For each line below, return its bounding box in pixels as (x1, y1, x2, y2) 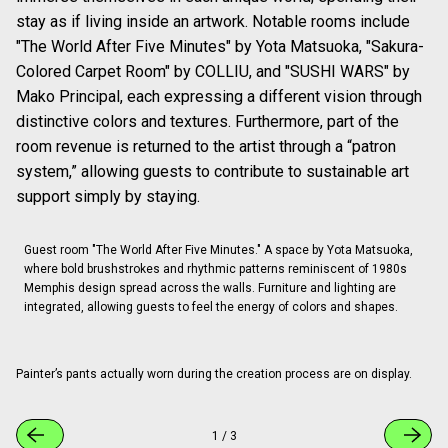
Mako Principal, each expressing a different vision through (16, 87, 422, 107)
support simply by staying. (16, 187, 200, 207)
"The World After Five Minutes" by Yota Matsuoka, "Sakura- (16, 37, 424, 57)
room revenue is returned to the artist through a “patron (16, 137, 396, 157)
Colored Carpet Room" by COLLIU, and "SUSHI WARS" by (16, 62, 410, 82)
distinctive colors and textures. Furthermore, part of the (16, 112, 399, 132)
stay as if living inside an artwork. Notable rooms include (16, 12, 410, 32)
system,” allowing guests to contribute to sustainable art (16, 162, 409, 182)
